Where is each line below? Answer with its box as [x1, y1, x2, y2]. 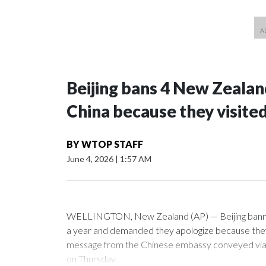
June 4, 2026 [66, 154, 115, 164]
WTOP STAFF [81, 138, 143, 150]
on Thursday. [66, 253, 117, 265]
